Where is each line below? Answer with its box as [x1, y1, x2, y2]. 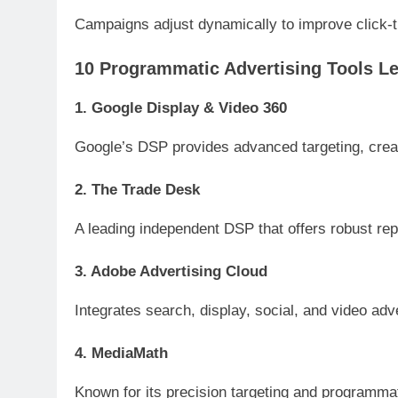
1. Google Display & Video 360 [75, 99, 287, 116]
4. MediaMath [75, 344, 168, 362]
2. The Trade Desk [75, 180, 200, 198]
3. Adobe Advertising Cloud [75, 262, 267, 280]
